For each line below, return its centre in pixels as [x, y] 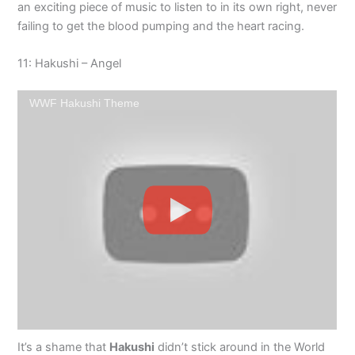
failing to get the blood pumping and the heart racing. [161, 26]
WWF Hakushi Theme [85, 103]
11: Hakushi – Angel [71, 63]
